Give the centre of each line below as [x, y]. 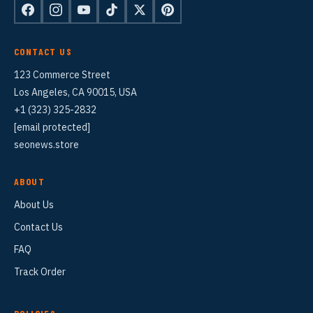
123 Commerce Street [62, 75]
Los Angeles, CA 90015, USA [75, 93]
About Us [34, 205]
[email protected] [52, 128]
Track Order [40, 272]
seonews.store [46, 145]
